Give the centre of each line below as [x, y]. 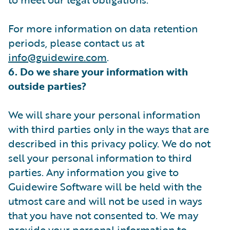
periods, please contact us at [76, 43]
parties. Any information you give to [93, 172]
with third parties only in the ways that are [109, 129]
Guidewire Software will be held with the [105, 186]
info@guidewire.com [57, 57]
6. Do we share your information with [98, 71]
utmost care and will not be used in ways [105, 201]
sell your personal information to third [100, 158]
